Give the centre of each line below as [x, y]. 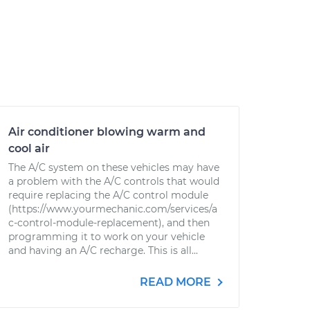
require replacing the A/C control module [108, 195]
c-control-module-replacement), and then [109, 223]
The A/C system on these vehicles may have [114, 167]
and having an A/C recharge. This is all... [103, 250]
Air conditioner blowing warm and [107, 132]
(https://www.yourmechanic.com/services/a [113, 209]
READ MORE [177, 282]
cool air [29, 148]
